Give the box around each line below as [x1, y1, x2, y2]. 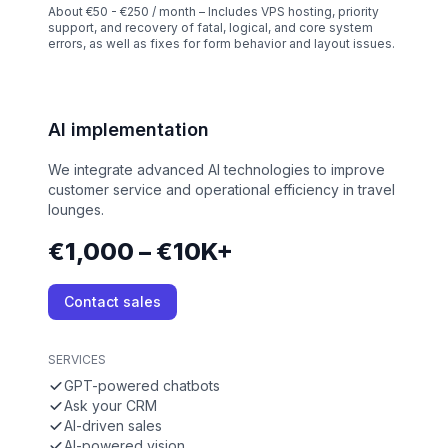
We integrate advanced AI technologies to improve [48, 161, 385, 179]
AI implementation [48, 119, 209, 141]
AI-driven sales [64, 417, 162, 435]
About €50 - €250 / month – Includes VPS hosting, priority [48, 4, 379, 20]
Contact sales [64, 293, 161, 311]
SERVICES [48, 352, 106, 368]
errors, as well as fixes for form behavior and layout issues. [48, 36, 395, 52]
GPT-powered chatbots [64, 377, 220, 395]
